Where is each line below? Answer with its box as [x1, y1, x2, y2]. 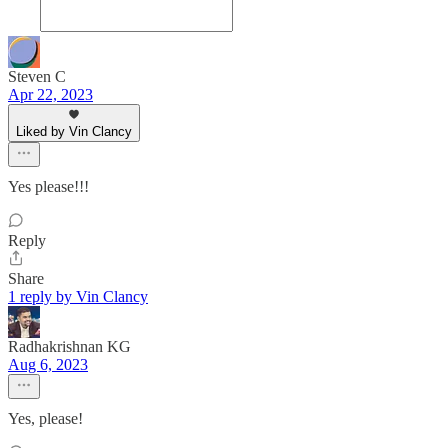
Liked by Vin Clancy [16, 124, 132, 140]
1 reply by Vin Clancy [8, 288, 148, 306]
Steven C [8, 68, 66, 86]
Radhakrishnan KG [8, 338, 131, 356]
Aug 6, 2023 [8, 356, 88, 374]
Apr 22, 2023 [8, 86, 93, 104]
